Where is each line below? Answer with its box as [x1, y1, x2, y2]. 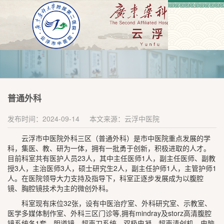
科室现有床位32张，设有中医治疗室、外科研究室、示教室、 [21, 198, 211, 208]
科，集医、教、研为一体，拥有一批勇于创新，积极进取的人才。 [7, 143, 210, 153]
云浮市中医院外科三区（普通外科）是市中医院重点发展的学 [21, 133, 210, 143]
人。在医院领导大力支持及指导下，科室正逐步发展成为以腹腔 [7, 173, 203, 183]
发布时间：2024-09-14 [7, 113, 79, 123]
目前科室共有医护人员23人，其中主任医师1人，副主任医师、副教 [7, 153, 215, 163]
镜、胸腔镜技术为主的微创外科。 [7, 183, 116, 193]
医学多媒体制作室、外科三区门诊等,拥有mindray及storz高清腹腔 [7, 208, 211, 218]
